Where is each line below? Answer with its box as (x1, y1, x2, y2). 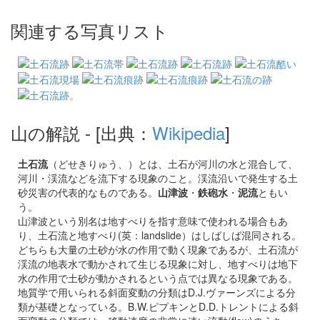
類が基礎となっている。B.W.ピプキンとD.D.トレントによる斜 (18, 299, 299, 314)
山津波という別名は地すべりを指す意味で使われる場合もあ (18, 214, 288, 229)
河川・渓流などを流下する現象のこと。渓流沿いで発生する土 (18, 171, 298, 186)
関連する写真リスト (11, 18, 169, 44)
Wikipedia (152, 120, 225, 146)
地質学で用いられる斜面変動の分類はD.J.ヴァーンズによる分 (18, 285, 296, 300)
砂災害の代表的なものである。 (18, 185, 158, 200)
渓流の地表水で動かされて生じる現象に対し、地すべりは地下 (18, 256, 298, 271)
